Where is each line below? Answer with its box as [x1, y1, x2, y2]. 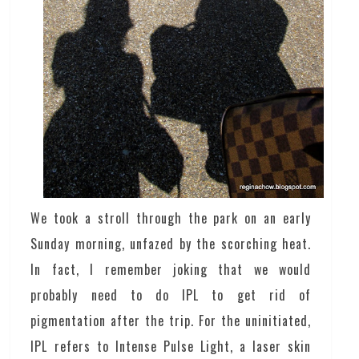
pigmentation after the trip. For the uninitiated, [30, 310, 311, 330]
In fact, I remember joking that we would [30, 259, 311, 279]
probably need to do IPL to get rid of [30, 284, 311, 305]
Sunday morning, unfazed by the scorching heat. [30, 233, 311, 253]
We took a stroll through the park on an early [30, 208, 311, 228]
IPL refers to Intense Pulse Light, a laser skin [30, 336, 311, 356]
